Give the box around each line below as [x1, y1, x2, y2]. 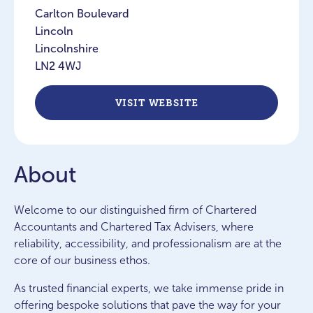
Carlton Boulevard [35, 8, 129, 20]
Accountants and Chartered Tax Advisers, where [14, 221, 254, 233]
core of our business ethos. [14, 254, 150, 266]
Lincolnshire [35, 43, 99, 54]
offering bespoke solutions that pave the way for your [14, 299, 281, 311]
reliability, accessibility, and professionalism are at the [14, 238, 282, 249]
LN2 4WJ [35, 60, 82, 72]
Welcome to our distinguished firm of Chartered [14, 204, 256, 216]
